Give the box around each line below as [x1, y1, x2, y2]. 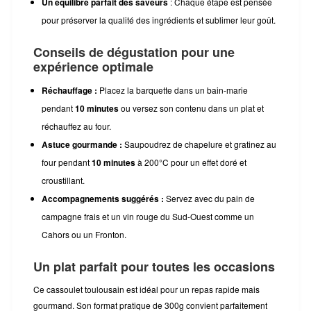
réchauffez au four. [41, 120, 111, 133]
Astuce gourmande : [41, 138, 122, 151]
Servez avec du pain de [163, 192, 255, 205]
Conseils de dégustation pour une [33, 43, 235, 62]
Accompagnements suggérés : [41, 192, 164, 205]
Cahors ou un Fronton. [41, 228, 126, 241]
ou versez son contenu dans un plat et [118, 102, 264, 115]
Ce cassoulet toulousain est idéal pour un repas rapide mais [33, 283, 260, 296]
